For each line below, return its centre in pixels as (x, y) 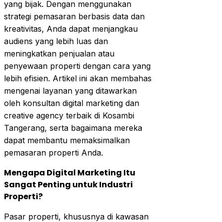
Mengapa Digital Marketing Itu (70, 172)
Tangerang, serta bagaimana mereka (73, 128)
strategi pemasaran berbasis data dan (74, 16)
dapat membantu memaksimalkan (67, 140)
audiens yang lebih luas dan (56, 41)
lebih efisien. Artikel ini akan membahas (78, 78)
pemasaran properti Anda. (54, 152)
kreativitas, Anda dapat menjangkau (71, 28)
